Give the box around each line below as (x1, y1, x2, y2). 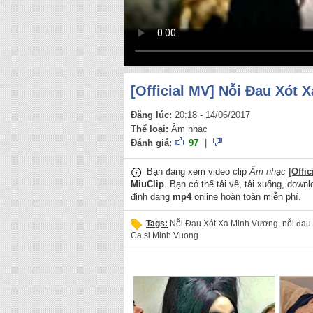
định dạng (131, 191, 173, 203)
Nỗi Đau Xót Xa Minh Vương (170, 219, 278, 229)
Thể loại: (131, 124, 168, 134)
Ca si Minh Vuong (131, 231, 198, 241)
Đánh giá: (131, 138, 172, 148)
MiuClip (131, 179, 164, 190)
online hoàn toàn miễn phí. (191, 191, 301, 203)
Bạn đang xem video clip (144, 166, 249, 177)
